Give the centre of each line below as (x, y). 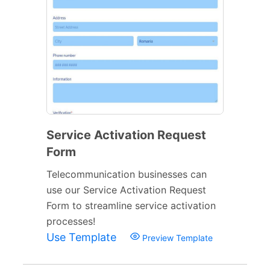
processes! (71, 221)
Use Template (83, 237)
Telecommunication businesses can (127, 174)
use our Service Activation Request (126, 190)
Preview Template (176, 237)
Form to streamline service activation (131, 205)
